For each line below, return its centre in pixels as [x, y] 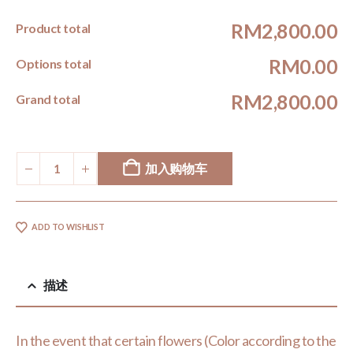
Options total [54, 63]
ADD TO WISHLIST [68, 227]
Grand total [48, 98]
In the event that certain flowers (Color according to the [176, 340]
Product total [53, 28]
